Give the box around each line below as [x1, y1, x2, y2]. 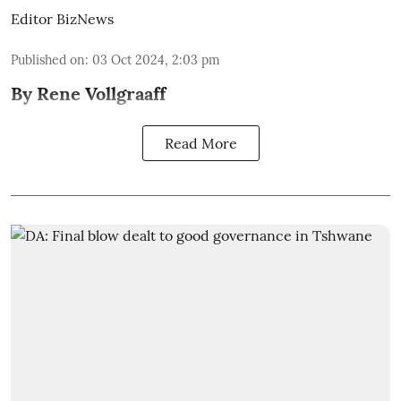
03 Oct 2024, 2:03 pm [92, 52, 220, 69]
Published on [11, 52, 85, 69]
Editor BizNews [11, 10, 114, 29]
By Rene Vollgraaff [11, 82, 166, 106]
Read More [164, 134, 237, 153]
